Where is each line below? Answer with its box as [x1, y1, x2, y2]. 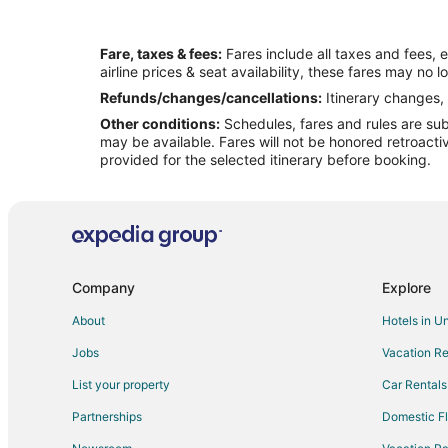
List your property [72, 377, 170, 393]
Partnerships [72, 409, 142, 425]
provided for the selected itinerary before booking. [100, 150, 431, 168]
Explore [382, 279, 431, 297]
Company [72, 279, 135, 297]
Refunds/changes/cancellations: [100, 88, 322, 106]
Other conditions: [100, 114, 220, 132]
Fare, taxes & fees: [100, 44, 222, 62]
